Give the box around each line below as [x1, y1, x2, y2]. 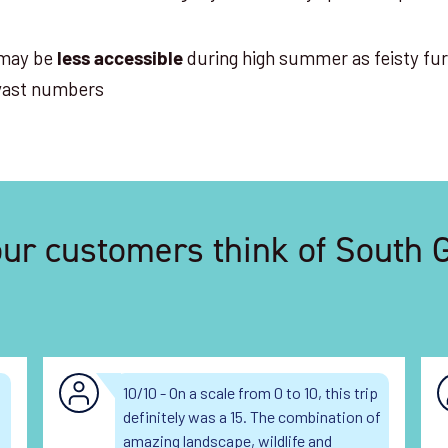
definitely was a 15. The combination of [122, 407, 381, 427]
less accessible [57, 51, 184, 71]
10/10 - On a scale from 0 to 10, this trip [122, 383, 378, 403]
